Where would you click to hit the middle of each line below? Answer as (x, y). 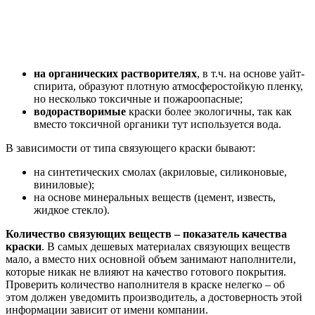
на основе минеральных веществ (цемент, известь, (155, 198)
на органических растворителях (115, 74)
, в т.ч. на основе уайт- (251, 74)
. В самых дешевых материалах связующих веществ (166, 247)
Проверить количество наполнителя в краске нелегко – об (145, 285)
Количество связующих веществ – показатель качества (146, 234)
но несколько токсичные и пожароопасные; (138, 99)
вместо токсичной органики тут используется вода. (157, 124)
